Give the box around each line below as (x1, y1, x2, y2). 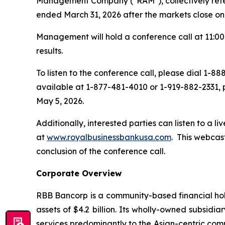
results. (36, 45, 63, 56)
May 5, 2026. (36, 95, 84, 106)
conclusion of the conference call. (36, 146, 165, 156)
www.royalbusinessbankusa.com (47, 132, 171, 142)
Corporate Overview (36, 168, 122, 178)
